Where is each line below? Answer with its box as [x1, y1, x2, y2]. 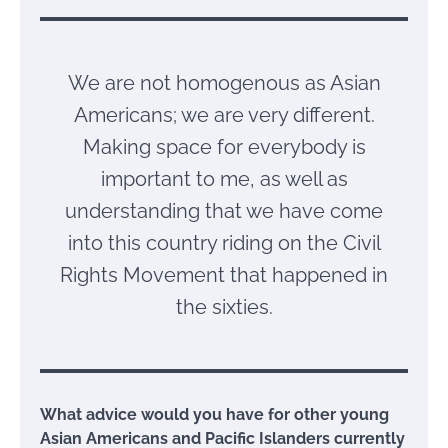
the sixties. [175, 295, 273, 320]
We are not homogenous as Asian [67, 71, 381, 96]
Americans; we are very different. [73, 103, 375, 128]
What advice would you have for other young [40, 405, 389, 425]
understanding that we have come [65, 199, 383, 224]
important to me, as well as [100, 167, 348, 192]
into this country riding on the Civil [67, 231, 381, 256]
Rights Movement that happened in [60, 263, 388, 288]
